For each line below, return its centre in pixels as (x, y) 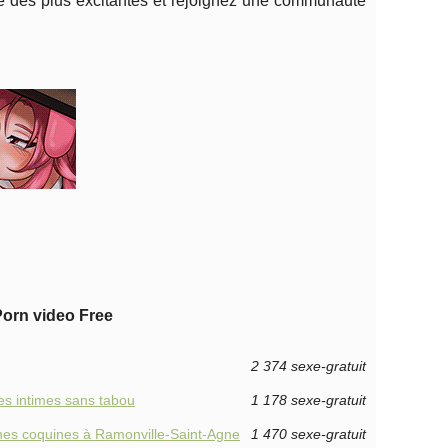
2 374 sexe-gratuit (308, 366)
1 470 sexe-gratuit (308, 434)
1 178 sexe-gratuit (308, 400)
